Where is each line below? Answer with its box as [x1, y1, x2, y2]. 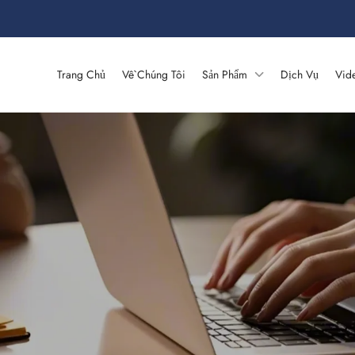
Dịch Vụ [281, 67, 319, 82]
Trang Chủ [57, 67, 105, 82]
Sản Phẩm [202, 67, 247, 82]
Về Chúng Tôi [122, 67, 185, 82]
